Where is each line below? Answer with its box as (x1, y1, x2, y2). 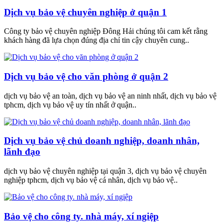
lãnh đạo (4, 146, 40, 157)
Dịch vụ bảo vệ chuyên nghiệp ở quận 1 (4, 6, 167, 17)
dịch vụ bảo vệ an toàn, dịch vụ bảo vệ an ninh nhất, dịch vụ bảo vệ (4, 91, 217, 100)
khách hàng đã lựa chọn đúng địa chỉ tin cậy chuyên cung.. (4, 36, 189, 45)
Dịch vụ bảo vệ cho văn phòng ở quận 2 (4, 71, 168, 82)
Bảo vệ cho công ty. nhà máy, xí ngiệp (4, 211, 159, 222)
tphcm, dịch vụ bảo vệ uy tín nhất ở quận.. (4, 100, 136, 109)
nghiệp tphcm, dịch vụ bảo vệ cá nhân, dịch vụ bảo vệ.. (4, 176, 178, 185)
